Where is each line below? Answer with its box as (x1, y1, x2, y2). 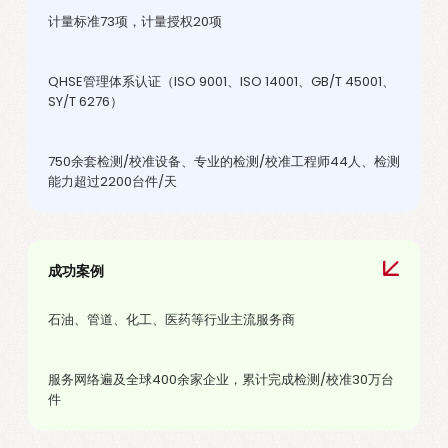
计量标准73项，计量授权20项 (48, 12, 222, 31)
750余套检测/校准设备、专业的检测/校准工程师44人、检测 (48, 152, 400, 171)
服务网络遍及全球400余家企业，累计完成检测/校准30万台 (48, 370, 394, 389)
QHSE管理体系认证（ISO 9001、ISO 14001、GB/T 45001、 (48, 72, 395, 91)
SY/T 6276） (48, 92, 123, 111)
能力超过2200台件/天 (48, 172, 177, 191)
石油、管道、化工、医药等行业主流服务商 (48, 310, 295, 329)
